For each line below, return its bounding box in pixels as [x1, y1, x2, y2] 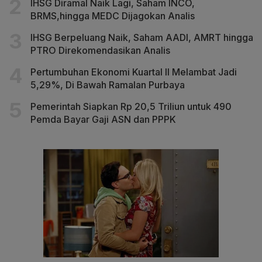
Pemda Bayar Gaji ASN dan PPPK [30, 113, 176, 125]
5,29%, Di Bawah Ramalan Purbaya [30, 78, 185, 91]
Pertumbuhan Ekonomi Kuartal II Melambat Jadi [30, 65, 237, 78]
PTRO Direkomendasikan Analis [30, 44, 170, 56]
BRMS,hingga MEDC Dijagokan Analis [30, 9, 195, 22]
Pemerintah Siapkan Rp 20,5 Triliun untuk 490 [30, 100, 232, 112]
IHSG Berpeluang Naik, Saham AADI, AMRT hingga [30, 31, 253, 43]
